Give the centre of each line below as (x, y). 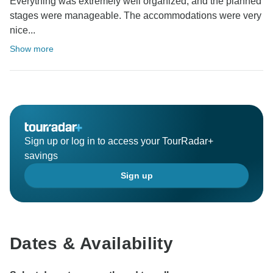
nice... (23, 30)
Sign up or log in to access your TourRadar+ (119, 141)
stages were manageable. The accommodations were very (136, 16)
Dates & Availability (92, 244)
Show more (32, 49)
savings (41, 156)
